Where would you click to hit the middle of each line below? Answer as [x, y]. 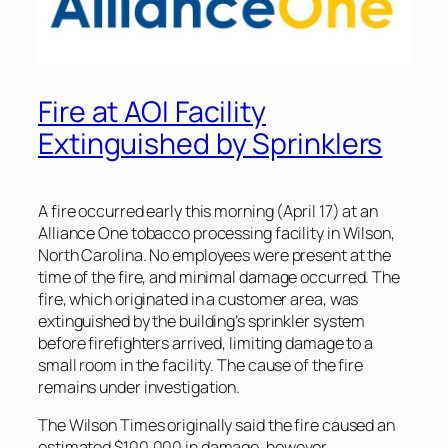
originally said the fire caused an [279, 425]
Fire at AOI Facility [152, 112]
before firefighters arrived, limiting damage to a [206, 342]
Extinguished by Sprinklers [210, 144]
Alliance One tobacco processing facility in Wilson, [216, 232]
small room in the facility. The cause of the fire [201, 364]
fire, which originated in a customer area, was [198, 298]
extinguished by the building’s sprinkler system [202, 320]
